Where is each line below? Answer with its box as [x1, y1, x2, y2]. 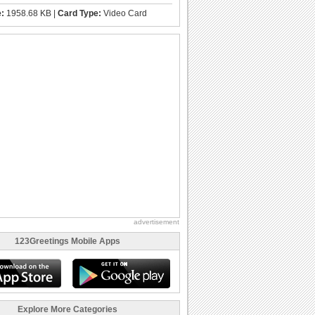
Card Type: [58, 8, 101, 18]
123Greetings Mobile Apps [15, 236, 120, 246]
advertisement [134, 217, 179, 226]
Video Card [101, 8, 147, 18]
